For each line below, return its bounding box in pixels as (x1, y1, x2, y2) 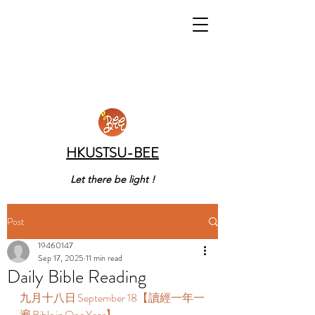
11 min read (86, 252, 122, 264)
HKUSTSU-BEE (66, 143, 159, 163)
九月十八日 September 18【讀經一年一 (20, 290, 205, 306)
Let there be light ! (70, 173, 155, 186)
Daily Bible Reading (7, 264, 146, 290)
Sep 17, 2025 (38, 252, 84, 264)
